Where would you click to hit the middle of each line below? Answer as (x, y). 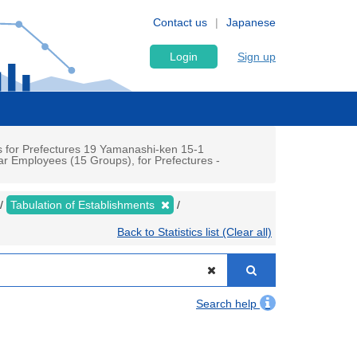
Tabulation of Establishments (84, 205)
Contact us (180, 22)
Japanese (251, 22)
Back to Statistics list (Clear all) (194, 232)
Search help (228, 304)
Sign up (257, 57)
